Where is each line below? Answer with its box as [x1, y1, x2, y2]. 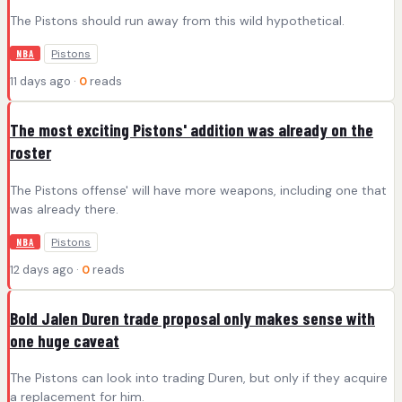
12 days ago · [10, 261, 82, 277]
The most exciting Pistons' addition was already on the [10, 119, 373, 141]
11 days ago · [10, 74, 79, 90]
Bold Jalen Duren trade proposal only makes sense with [10, 307, 375, 328]
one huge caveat [10, 329, 119, 351]
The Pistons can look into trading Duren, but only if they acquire [10, 370, 388, 387]
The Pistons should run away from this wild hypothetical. [10, 13, 345, 30]
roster [10, 142, 51, 163]
